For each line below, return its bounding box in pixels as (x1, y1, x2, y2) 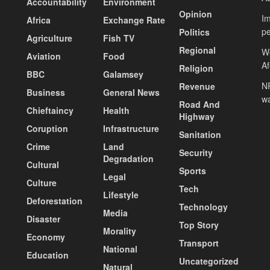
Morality (102, 225, 136, 237)
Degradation (102, 152, 154, 165)
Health (102, 104, 130, 117)
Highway (179, 110, 215, 123)
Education (27, 249, 69, 262)
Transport (179, 237, 219, 250)
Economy (27, 231, 65, 243)
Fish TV (102, 32, 134, 45)
